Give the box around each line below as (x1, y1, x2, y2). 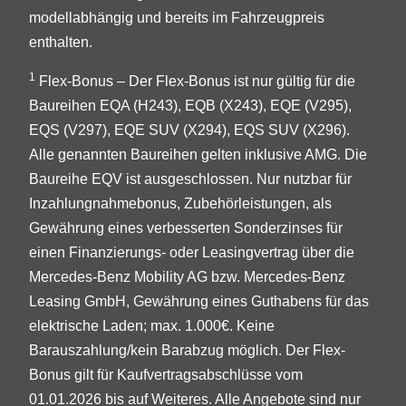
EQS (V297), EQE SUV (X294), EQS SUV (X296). (29, 122, 350, 139)
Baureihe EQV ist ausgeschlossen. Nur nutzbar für (29, 171, 352, 188)
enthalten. (29, 34, 92, 51)
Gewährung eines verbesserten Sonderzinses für (29, 220, 343, 237)
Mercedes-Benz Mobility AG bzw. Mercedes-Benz (29, 269, 345, 285)
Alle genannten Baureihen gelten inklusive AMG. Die (29, 147, 367, 163)
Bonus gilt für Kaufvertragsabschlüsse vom (29, 367, 303, 383)
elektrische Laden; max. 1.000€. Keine (29, 318, 275, 334)
